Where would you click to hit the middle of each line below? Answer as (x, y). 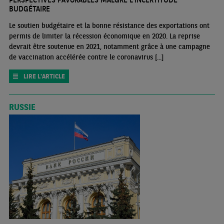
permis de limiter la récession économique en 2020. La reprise (104, 36)
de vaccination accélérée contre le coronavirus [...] (86, 57)
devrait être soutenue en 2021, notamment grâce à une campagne (109, 46)
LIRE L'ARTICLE (44, 76)
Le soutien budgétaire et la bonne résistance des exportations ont (109, 25)
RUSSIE (22, 106)
